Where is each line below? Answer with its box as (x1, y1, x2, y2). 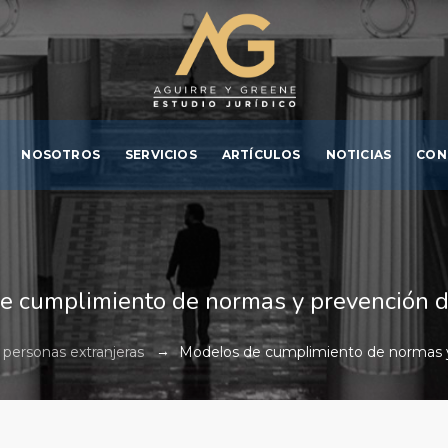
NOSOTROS (21, 147, 100, 162)
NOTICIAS (325, 147, 392, 162)
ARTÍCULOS (221, 147, 301, 162)
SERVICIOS (124, 147, 197, 162)
